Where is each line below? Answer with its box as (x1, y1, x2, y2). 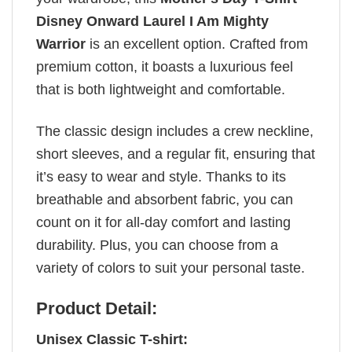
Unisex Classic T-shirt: (36, 331, 188, 347)
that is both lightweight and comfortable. (36, 82, 289, 98)
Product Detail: (36, 298, 157, 318)
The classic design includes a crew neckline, (36, 123, 313, 139)
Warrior (36, 36, 86, 53)
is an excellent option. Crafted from (86, 36, 308, 53)
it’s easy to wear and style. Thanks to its (36, 168, 286, 185)
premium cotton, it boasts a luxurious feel (36, 59, 293, 75)
